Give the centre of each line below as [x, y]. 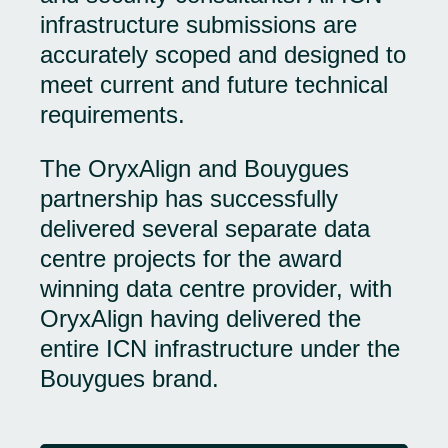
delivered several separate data [205, 228]
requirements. [112, 114]
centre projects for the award [191, 258]
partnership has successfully [189, 198]
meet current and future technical [214, 84]
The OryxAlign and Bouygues [194, 168]
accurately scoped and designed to [223, 54]
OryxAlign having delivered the [200, 318]
